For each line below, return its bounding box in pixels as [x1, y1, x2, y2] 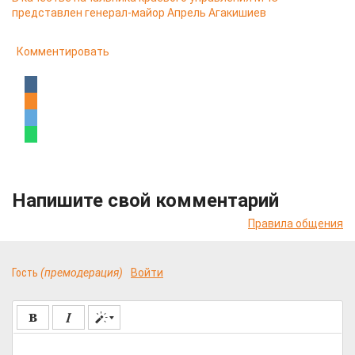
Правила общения [248, 217, 343, 230]
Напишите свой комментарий [12, 189, 279, 212]
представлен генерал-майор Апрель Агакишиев [12, 6, 266, 19]
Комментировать [17, 45, 109, 58]
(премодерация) [40, 266, 123, 279]
